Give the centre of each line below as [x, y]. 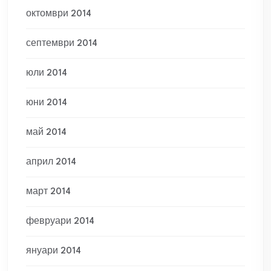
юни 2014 [47, 103]
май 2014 [46, 133]
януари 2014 [54, 251]
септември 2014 [62, 44]
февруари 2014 [60, 222]
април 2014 [51, 162]
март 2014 [48, 192]
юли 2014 [47, 73]
